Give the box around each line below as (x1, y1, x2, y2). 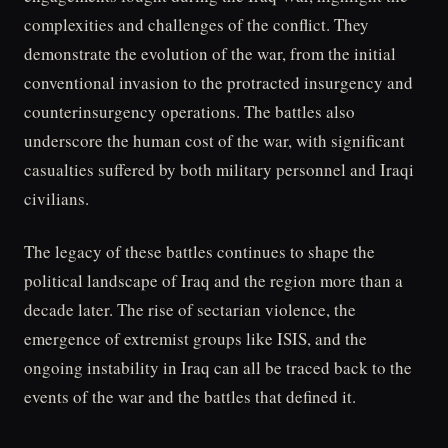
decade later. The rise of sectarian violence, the (24, 297, 356, 321)
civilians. (24, 186, 89, 210)
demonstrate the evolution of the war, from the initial (24, 41, 396, 65)
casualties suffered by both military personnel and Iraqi (24, 157, 414, 181)
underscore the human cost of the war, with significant (24, 128, 405, 152)
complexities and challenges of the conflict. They (24, 12, 369, 36)
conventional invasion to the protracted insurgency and (24, 70, 413, 94)
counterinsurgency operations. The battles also (24, 99, 355, 123)
